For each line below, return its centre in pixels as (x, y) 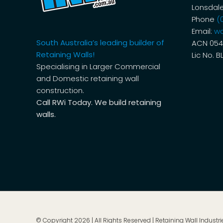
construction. (60, 90)
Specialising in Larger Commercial (98, 66)
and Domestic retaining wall (87, 78)
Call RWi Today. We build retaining (99, 102)
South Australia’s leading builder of (100, 42)
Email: (203, 31)
